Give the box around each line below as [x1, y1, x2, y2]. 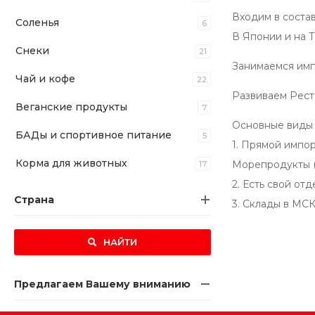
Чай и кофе [15, 72, 75, 85]
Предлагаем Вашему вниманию [14, 278, 191, 290]
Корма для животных [15, 157, 127, 169]
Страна [14, 193, 54, 206]
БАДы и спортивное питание [15, 129, 172, 141]
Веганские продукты [15, 101, 127, 113]
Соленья [15, 16, 59, 29]
